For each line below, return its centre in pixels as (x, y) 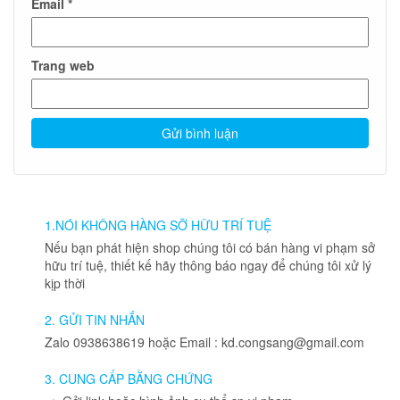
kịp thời (65, 283)
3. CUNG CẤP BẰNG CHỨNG (129, 379)
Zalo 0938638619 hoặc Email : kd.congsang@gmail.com (204, 342)
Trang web (63, 66)
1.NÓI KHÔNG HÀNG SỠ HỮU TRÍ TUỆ (158, 225)
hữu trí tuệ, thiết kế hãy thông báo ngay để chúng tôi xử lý (208, 266)
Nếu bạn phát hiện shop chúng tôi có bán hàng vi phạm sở (210, 248)
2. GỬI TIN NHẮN (95, 320)
